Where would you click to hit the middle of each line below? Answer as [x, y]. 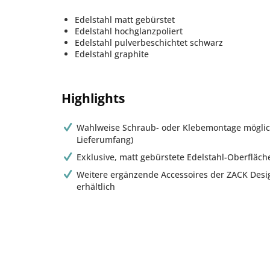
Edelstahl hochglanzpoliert [129, 31]
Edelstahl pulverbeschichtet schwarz [149, 42]
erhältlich [96, 187]
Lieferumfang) [105, 140]
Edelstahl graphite [112, 54]
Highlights [93, 98]
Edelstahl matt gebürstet [125, 20]
